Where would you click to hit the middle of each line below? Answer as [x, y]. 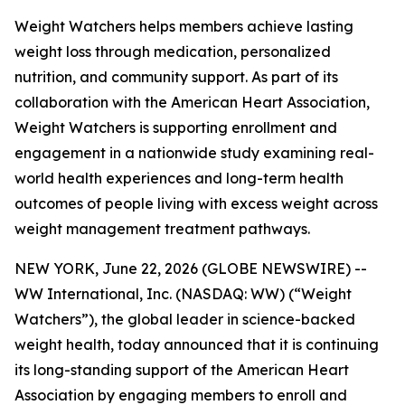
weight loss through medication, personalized [173, 52]
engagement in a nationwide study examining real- [194, 153]
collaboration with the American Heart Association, [192, 102]
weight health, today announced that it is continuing [197, 344]
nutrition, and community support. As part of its [176, 77]
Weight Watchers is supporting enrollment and [176, 127]
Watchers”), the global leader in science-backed [185, 319]
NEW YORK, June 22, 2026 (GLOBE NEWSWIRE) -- [191, 268]
